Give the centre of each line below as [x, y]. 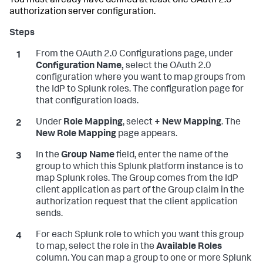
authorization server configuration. [82, 12]
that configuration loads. [87, 101]
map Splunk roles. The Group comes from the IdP [137, 179]
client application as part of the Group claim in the [140, 190]
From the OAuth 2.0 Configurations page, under [134, 54]
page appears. [146, 134]
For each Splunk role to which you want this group [139, 235]
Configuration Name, [80, 66]
